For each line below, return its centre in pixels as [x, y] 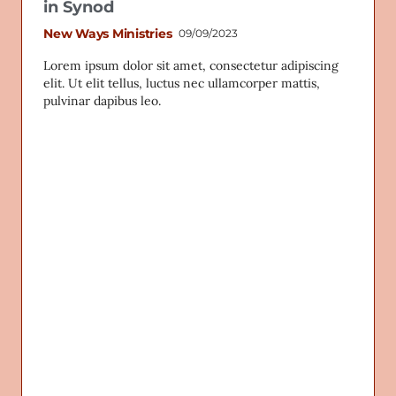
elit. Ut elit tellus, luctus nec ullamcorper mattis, [182, 83]
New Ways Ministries [108, 33]
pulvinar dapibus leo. [102, 100]
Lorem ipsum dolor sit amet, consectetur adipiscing [191, 65]
